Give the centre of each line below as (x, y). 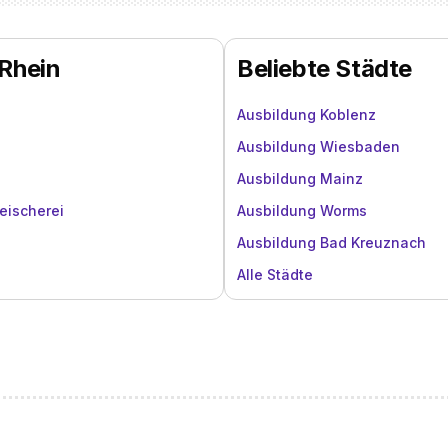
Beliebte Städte (324, 68)
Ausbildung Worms (302, 210)
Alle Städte (275, 274)
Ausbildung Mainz (300, 178)
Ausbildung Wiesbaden (318, 146)
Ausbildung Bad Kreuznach (331, 242)
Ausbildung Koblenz (306, 114)
